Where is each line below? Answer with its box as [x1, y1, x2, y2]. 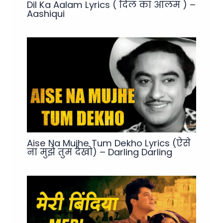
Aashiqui [27, 7, 65, 20]
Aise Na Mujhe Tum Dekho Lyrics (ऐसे [27, 137, 191, 150]
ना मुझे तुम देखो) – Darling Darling [27, 146, 173, 159]
